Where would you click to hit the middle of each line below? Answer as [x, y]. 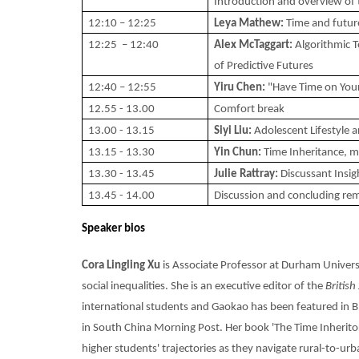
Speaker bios [113, 228]
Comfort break [249, 109]
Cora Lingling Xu [121, 265]
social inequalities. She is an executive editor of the [204, 286]
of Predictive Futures [264, 66]
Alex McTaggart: [255, 45]
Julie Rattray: [247, 174]
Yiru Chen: [241, 87]
